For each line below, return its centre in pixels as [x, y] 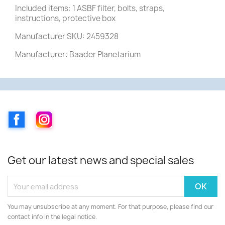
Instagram [72, 116]
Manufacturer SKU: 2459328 [67, 36]
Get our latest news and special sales [101, 161]
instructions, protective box [65, 18]
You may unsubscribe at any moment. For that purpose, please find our [110, 207]
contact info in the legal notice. [52, 217]
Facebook [43, 116]
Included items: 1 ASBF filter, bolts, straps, [90, 8]
